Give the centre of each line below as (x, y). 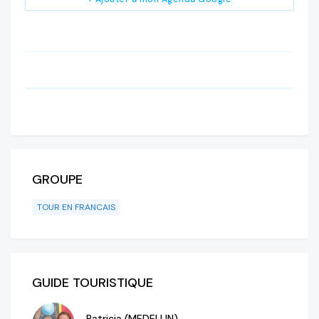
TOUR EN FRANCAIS (76, 207)
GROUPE (57, 179)
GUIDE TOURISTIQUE (93, 282)
